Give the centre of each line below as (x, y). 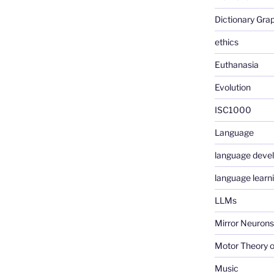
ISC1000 (233, 110)
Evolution (232, 87)
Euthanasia (236, 65)
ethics (226, 42)
